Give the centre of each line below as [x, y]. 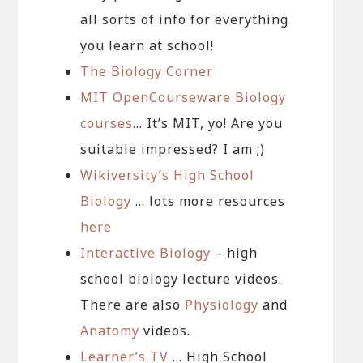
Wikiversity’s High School [168, 175]
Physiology [222, 304]
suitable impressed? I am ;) [173, 149]
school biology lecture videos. [181, 278]
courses [107, 123]
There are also [133, 304]
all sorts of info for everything [185, 19]
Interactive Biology [146, 252]
